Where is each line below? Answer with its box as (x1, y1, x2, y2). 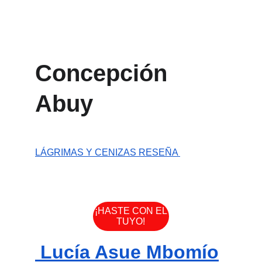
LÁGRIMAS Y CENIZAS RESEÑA (35, 147, 180, 157)
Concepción (35, 60, 174, 86)
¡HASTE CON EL (94, 206, 167, 216)
